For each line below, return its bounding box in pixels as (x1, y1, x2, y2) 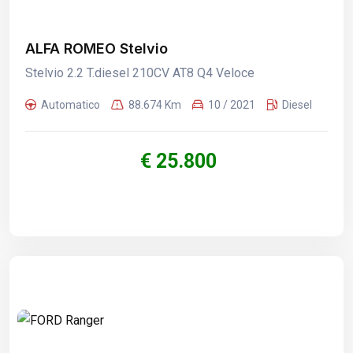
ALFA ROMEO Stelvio (25, 39, 168, 57)
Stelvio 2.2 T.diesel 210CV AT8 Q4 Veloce (25, 65, 255, 80)
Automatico (41, 98, 100, 111)
